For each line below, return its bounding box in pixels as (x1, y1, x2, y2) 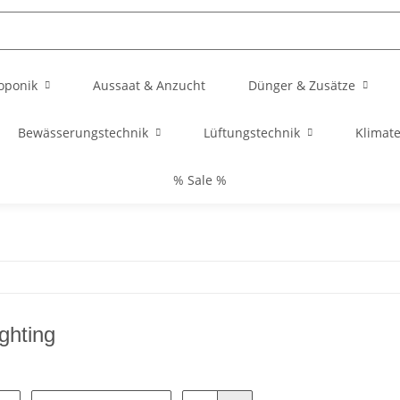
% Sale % (173, 171, 227, 188)
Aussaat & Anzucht (93, 77, 205, 94)
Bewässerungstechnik (18, 124, 148, 141)
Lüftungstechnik (204, 124, 300, 141)
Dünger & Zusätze (248, 77, 355, 94)
